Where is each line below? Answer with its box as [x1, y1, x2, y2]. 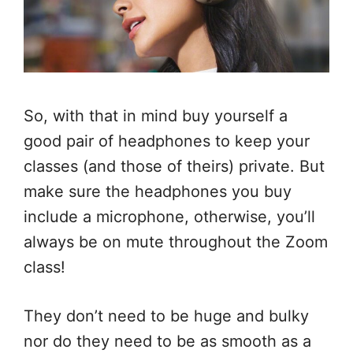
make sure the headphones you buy [24, 182, 292, 202]
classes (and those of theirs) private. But [24, 157, 325, 176]
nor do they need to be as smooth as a [24, 332, 311, 351]
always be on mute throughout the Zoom [24, 232, 328, 252]
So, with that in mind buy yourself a [24, 106, 288, 126]
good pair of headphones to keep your [24, 132, 310, 151]
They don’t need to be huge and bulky [24, 307, 309, 326]
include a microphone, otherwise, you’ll [24, 207, 315, 227]
